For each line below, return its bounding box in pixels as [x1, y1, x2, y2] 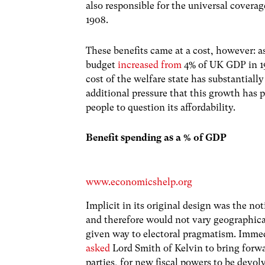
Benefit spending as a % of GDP [86, 131, 227, 143]
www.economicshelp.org [86, 176, 193, 188]
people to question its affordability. [86, 101, 236, 113]
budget [86, 59, 118, 70]
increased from [118, 59, 182, 70]
